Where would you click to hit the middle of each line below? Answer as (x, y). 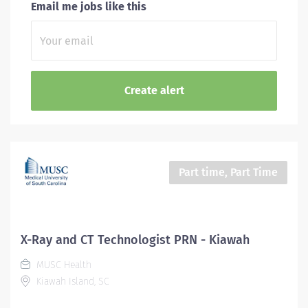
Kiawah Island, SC (71, 282)
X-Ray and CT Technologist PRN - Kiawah (135, 240)
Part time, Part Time (228, 172)
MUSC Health (63, 265)
